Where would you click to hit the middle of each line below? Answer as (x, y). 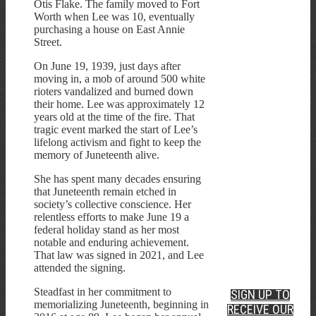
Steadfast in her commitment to (103, 292)
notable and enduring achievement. (111, 243)
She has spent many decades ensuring (117, 179)
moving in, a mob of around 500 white (120, 79)
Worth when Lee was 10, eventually (114, 17)
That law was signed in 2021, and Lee (119, 255)
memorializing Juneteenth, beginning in (121, 305)
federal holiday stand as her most (107, 230)
